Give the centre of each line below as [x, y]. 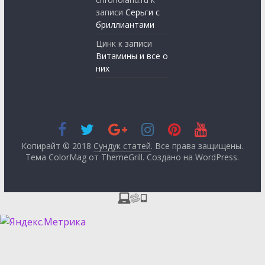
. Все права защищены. [197, 146]
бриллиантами [125, 25]
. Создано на [169, 157]
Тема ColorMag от [64, 157]
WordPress [216, 157]
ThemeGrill [122, 157]
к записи [134, 44]
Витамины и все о [132, 56]
